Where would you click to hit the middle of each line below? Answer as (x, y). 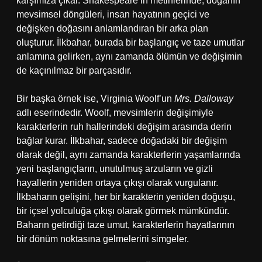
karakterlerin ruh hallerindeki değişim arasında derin (124, 127)
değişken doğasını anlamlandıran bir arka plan (112, 28)
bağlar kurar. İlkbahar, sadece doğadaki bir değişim (122, 141)
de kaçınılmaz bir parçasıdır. (74, 70)
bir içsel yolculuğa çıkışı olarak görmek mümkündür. (123, 211)
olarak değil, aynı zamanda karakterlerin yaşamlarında (128, 155)
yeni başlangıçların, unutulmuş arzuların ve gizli (115, 169)
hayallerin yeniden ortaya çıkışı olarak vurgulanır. (117, 183)
